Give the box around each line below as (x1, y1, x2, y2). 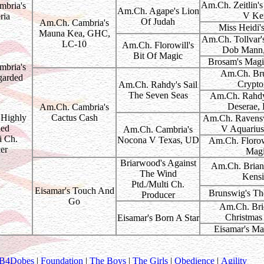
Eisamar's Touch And (34, 186, 114, 196)
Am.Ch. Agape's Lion (117, 6, 199, 16)
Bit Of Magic (133, 51, 183, 61)
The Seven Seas (128, 90, 188, 100)
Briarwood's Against (120, 158, 196, 168)
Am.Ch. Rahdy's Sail (118, 80, 197, 90)
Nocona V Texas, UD (117, 135, 199, 145)
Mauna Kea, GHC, (38, 28, 110, 38)
